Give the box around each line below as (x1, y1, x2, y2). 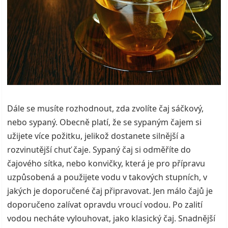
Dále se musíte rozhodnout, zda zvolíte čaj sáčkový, (7, 103, 204, 115)
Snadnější (178, 213, 216, 224)
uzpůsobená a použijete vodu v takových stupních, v (7, 172, 208, 183)
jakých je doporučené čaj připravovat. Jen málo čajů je (7, 185, 213, 197)
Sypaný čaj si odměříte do (93, 144, 191, 156)
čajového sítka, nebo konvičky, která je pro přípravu (7, 158, 206, 169)
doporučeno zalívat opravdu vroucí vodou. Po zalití (7, 199, 203, 211)
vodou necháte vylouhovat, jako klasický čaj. (7, 213, 179, 224)
